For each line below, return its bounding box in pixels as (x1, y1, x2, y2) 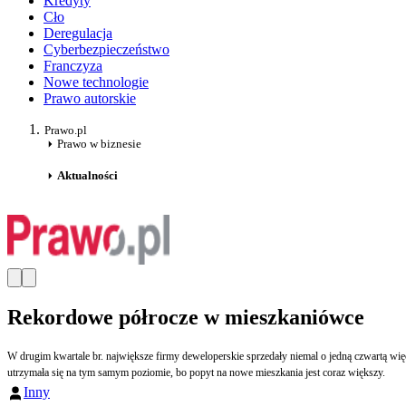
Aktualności (57, 169, 118, 183)
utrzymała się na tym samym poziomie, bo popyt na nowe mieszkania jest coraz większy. (7, 366, 385, 380)
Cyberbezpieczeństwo (43, 42, 169, 58)
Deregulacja (43, 25, 112, 42)
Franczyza (43, 58, 102, 74)
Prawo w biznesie (57, 137, 141, 151)
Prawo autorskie (43, 91, 136, 107)
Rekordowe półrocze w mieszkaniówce (7, 305, 364, 330)
